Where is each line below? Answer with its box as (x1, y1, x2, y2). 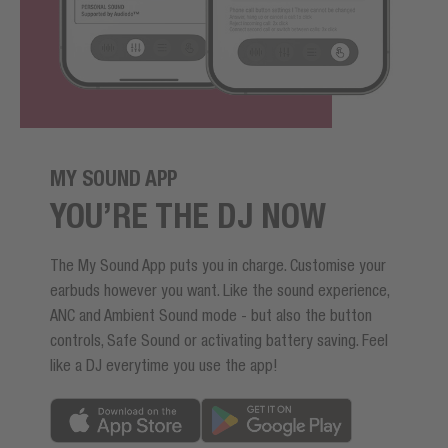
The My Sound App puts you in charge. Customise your (50, 256, 386, 275)
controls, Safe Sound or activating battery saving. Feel (50, 331, 388, 350)
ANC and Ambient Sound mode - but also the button (50, 306, 372, 325)
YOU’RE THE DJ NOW (50, 195, 326, 237)
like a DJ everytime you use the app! (50, 356, 278, 375)
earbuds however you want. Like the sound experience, (50, 281, 389, 300)
